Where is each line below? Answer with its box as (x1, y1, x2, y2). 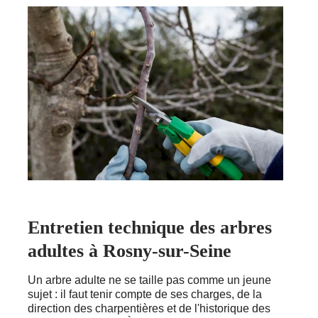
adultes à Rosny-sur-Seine (28, 240, 231, 261)
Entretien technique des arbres (28, 216, 272, 238)
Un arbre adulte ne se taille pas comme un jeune (28, 273, 271, 286)
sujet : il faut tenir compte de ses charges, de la (28, 287, 262, 300)
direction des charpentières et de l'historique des (28, 302, 270, 314)
